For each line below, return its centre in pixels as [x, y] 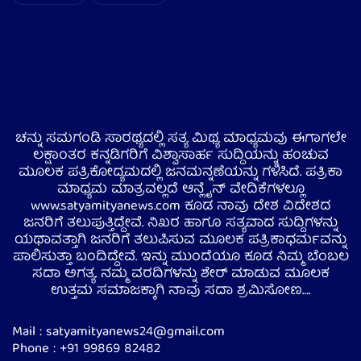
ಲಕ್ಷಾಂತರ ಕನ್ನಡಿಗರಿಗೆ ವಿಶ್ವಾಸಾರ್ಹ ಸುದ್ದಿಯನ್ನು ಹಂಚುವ [180, 156]
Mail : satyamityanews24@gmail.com [118, 333]
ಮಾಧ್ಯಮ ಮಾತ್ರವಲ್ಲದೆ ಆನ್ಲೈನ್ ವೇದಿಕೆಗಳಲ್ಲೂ [180, 190]
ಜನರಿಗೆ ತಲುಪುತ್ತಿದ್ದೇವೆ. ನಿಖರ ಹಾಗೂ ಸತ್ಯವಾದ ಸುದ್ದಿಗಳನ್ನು [180, 224]
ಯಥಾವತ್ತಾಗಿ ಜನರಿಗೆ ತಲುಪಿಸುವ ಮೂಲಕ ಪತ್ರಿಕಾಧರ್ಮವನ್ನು [180, 241]
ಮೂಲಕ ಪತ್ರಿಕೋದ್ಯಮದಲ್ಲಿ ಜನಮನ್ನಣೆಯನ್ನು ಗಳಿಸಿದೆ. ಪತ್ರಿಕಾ [180, 173]
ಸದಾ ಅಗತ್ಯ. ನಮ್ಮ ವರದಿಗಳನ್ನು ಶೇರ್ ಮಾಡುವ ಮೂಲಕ [180, 275]
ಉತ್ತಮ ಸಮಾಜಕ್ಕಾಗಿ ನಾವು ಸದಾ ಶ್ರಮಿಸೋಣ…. [180, 292]
